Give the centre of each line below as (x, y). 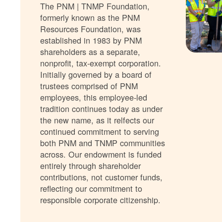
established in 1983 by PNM (91, 40)
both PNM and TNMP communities (103, 143)
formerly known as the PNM (90, 18)
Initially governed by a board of (96, 75)
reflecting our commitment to (91, 189)
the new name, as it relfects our (97, 120)
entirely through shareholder (91, 166)
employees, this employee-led (94, 97)
